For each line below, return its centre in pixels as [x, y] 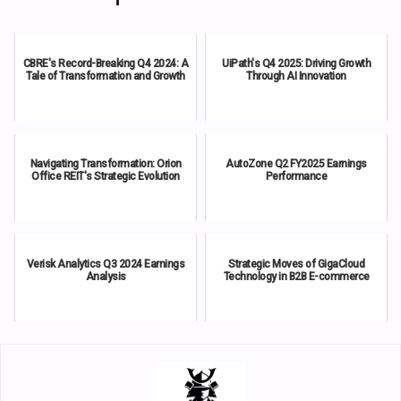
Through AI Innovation [296, 76]
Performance [296, 176]
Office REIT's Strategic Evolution [106, 176]
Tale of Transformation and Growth [106, 76]
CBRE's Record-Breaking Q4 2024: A [106, 63]
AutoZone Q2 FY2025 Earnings [296, 163]
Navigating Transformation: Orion [106, 163]
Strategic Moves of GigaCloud [296, 264]
